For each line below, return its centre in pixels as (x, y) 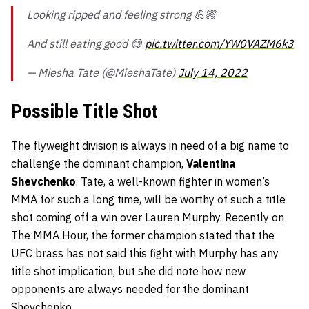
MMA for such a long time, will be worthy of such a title (148, 200)
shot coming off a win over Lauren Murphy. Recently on (148, 218)
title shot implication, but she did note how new (128, 271)
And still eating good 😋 (86, 44)
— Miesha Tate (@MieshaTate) (102, 73)
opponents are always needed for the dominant (130, 289)
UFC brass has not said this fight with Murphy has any (145, 253)
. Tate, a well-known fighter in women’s (173, 182)
